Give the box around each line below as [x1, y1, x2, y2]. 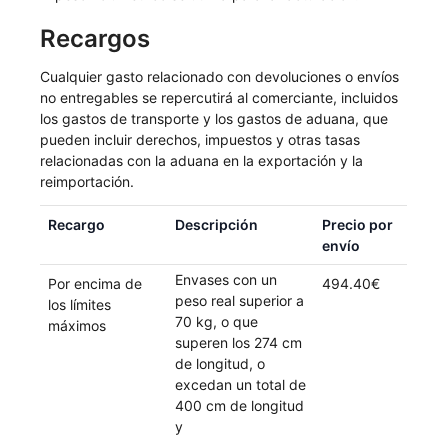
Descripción [175, 215, 259, 233]
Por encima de [48, 274, 143, 292]
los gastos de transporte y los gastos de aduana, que [40, 110, 389, 128]
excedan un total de [175, 375, 307, 393]
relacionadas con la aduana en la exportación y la [40, 152, 364, 170]
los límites [48, 295, 112, 313]
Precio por [322, 215, 394, 233]
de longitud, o [175, 354, 266, 372]
